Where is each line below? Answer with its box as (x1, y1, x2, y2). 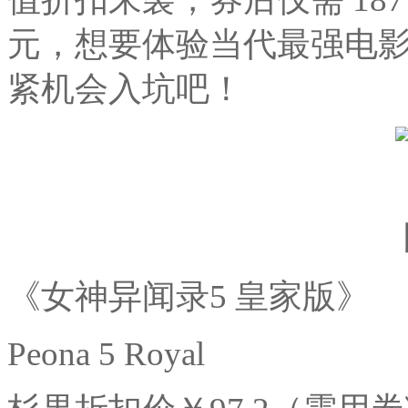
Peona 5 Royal (7, 334, 205, 372)
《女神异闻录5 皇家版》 (7, 277, 370, 315)
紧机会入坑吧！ (7, 69, 243, 107)
